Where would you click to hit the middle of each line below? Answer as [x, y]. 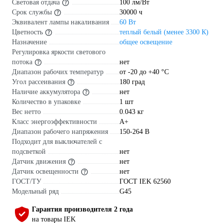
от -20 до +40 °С [144, 72]
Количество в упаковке [46, 102]
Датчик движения [39, 161]
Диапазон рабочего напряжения [60, 131]
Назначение [29, 42]
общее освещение [146, 42]
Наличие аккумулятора [46, 92]
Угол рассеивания [39, 82]
